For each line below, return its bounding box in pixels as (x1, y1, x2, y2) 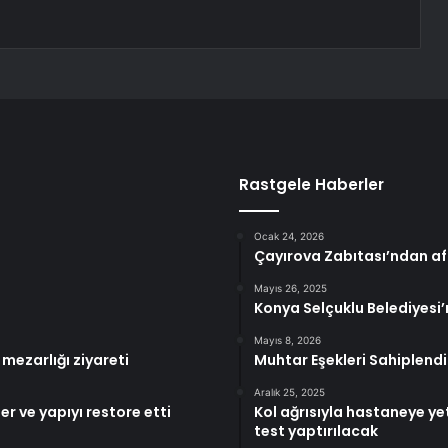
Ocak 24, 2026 (254, 230, 324, 243)
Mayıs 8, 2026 (254, 334, 321, 347)
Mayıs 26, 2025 (254, 282, 327, 295)
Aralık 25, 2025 (254, 386, 325, 399)
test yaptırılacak (254, 421, 378, 442)
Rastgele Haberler (239, 174, 384, 196)
